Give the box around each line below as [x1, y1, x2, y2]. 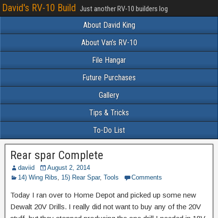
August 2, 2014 [47, 164, 90, 171]
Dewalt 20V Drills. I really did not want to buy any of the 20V [10, 202, 201, 211]
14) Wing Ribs [18, 174, 57, 181]
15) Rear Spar [61, 174, 100, 181]
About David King [83, 20, 135, 30]
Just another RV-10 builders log [80, 4, 168, 13]
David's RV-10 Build [2, 2, 76, 14]
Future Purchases [82, 73, 136, 82]
